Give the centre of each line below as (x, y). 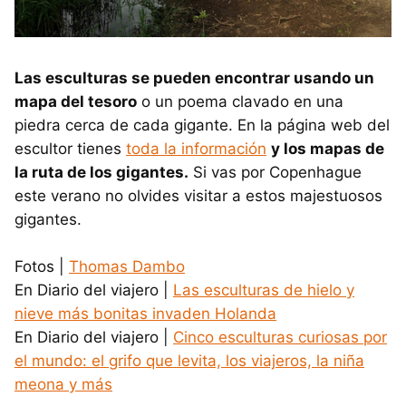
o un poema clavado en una (240, 101)
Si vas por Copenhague (275, 172)
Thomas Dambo (127, 266)
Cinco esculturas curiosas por (280, 337)
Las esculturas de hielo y (264, 290)
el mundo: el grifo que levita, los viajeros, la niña (189, 360)
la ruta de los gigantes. (101, 172)
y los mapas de (328, 148)
